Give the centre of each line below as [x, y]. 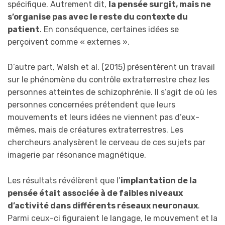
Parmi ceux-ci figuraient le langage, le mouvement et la [113, 218]
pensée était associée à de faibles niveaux [95, 193]
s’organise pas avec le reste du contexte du [98, 17]
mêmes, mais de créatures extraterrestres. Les [95, 130]
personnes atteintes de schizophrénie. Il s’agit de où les [112, 92]
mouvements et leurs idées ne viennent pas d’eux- [103, 118]
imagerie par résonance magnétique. [77, 155]
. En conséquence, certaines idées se [109, 29]
